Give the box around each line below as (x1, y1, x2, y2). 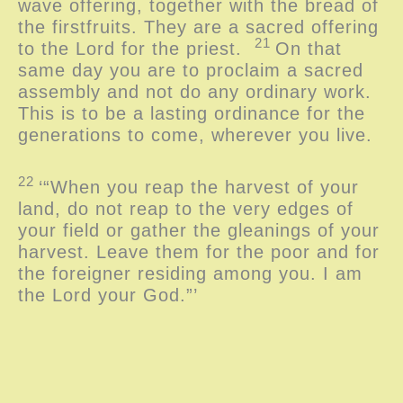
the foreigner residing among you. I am (18, 263, 363, 283)
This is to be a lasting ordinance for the (18, 103, 365, 123)
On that (275, 38, 342, 58)
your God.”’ (92, 284, 198, 305)
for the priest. (115, 38, 255, 58)
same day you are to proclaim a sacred (18, 59, 363, 80)
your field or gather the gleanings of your (18, 219, 380, 240)
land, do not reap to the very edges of (18, 198, 354, 219)
